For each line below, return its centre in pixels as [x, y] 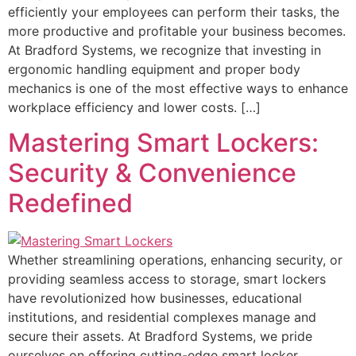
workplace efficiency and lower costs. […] [134, 107]
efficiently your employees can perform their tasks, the [174, 12]
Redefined [70, 203]
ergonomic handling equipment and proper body [154, 69]
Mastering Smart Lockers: [163, 143]
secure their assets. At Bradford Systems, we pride [160, 337]
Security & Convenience [152, 173]
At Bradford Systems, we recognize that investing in [164, 50]
